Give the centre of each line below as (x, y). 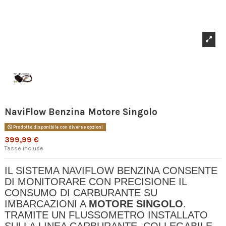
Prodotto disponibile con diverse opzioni (57, 127)
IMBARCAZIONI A (47, 204)
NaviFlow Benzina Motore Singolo (81, 112)
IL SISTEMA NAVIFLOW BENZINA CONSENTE (111, 170)
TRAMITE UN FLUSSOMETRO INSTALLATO (106, 215)
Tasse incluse (24, 148)
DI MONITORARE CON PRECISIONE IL (96, 181)
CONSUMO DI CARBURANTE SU (81, 192)
